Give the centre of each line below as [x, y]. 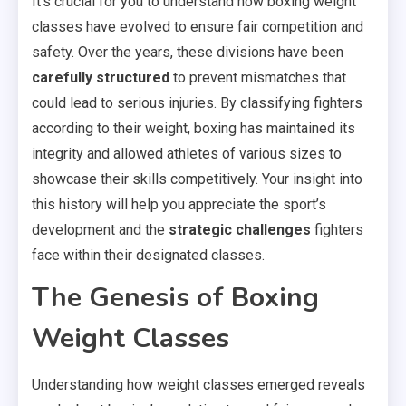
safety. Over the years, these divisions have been [188, 52]
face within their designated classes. [148, 255]
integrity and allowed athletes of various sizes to [187, 153]
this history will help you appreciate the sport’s [179, 204]
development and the [100, 229]
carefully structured [101, 77]
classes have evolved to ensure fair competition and [198, 26]
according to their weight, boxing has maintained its [193, 128]
